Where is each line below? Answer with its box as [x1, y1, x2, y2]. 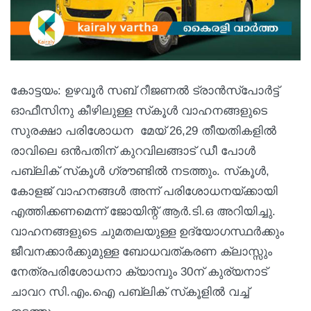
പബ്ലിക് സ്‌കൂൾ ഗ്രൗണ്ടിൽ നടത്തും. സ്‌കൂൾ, [10, 164, 269, 178]
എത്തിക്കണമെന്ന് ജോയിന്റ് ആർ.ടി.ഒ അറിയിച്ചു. [10, 204, 276, 218]
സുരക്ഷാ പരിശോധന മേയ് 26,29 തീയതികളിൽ [10, 124, 276, 137]
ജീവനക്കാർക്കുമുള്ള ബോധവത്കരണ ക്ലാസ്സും [10, 244, 272, 258]
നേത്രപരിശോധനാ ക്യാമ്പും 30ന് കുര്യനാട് [10, 264, 267, 278]
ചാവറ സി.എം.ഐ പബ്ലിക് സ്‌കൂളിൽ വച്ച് [10, 285, 249, 299]
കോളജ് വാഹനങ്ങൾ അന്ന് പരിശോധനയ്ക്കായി [10, 184, 278, 198]
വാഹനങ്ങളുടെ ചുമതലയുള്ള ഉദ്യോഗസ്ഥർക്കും [10, 224, 284, 238]
